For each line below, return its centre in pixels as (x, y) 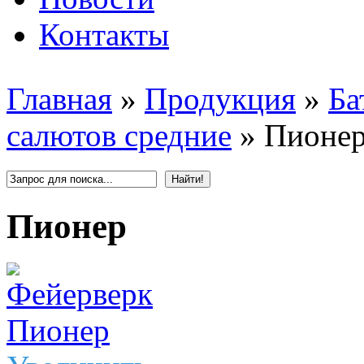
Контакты (104, 35)
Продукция (220, 99)
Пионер (67, 226)
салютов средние (119, 135)
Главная (59, 99)
